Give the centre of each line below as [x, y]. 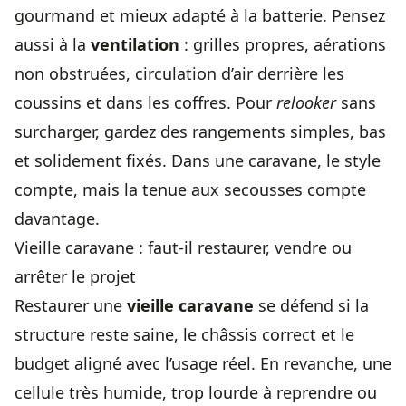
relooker [306, 102]
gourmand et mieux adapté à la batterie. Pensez [200, 15]
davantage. [57, 218]
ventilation [135, 44]
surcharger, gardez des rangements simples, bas [200, 131]
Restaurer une [71, 305]
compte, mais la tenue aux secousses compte [190, 189]
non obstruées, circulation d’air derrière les [179, 73]
